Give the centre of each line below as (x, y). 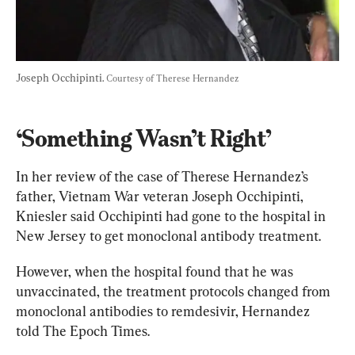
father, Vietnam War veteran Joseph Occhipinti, (161, 197)
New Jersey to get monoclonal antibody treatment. (168, 236)
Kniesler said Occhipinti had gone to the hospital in (172, 216)
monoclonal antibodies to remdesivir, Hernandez (164, 311)
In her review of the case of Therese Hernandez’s (164, 177)
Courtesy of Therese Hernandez (172, 79)
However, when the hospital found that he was (156, 272)
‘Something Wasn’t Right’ (144, 139)
